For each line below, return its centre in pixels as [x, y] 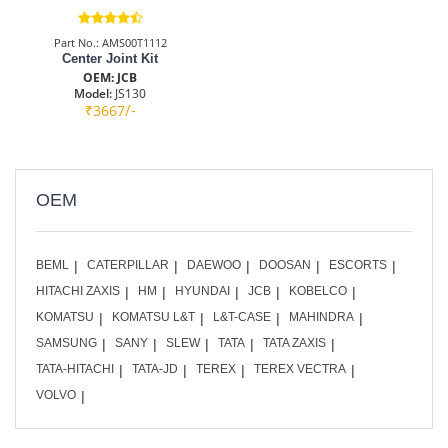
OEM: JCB [110, 77]
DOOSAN [285, 264]
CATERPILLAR [128, 264]
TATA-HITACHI [75, 368]
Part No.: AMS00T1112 [110, 42]
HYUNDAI [202, 290]
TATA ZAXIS [294, 342]
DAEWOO [214, 264]
